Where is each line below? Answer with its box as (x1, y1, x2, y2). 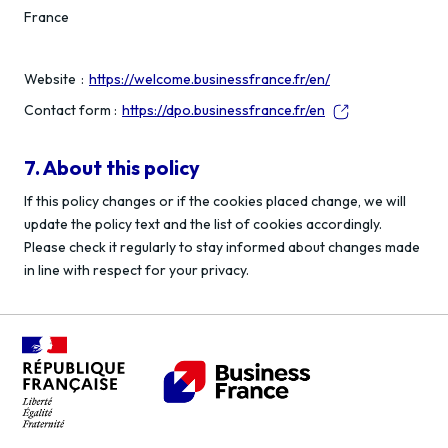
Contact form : (24, 101, 122, 119)
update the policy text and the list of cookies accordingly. (24, 215, 382, 233)
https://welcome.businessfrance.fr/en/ (89, 70, 330, 88)
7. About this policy (24, 155, 200, 180)
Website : (24, 70, 89, 88)
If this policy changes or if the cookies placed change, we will (24, 192, 406, 210)
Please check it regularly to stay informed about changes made (24, 238, 420, 256)
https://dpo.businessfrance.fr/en (122, 101, 325, 119)
